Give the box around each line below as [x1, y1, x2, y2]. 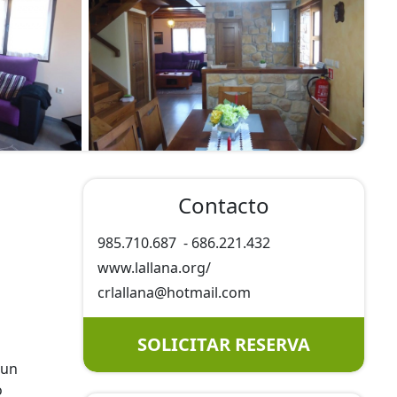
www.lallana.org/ [97, 258, 211, 277]
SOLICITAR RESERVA [136, 332, 310, 356]
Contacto [177, 191, 269, 220]
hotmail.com [166, 283, 251, 302]
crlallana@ [97, 283, 167, 302]
